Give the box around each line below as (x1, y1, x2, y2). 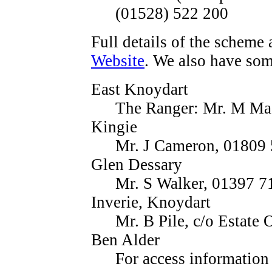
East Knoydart (91, 80, 188, 98)
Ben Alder (91, 230, 160, 249)
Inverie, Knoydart (91, 192, 211, 211)
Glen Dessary (91, 155, 182, 174)
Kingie (91, 117, 137, 136)
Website (91, 51, 144, 70)
